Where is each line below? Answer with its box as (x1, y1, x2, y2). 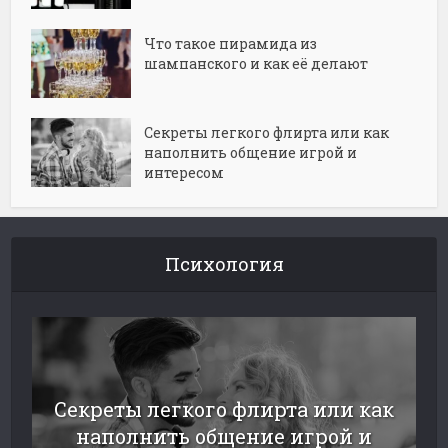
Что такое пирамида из (144, 34, 318, 54)
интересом (144, 163, 225, 183)
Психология (164, 252, 284, 277)
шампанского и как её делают (144, 54, 369, 74)
